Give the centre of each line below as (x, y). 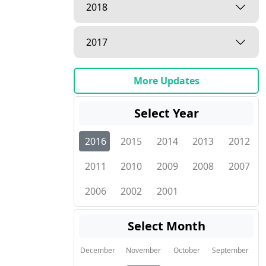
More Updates (166, 81)
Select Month (166, 226)
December (98, 250)
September (230, 250)
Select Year (166, 113)
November (143, 250)
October (186, 250)
